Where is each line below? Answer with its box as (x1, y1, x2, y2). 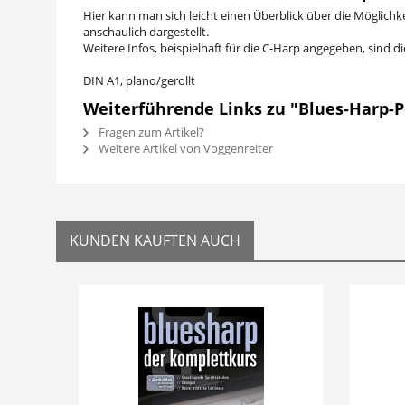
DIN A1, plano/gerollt (83, 72, 195, 89)
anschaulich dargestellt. (83, 24, 209, 40)
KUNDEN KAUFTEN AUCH (70, 231, 240, 250)
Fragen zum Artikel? (96, 124, 204, 140)
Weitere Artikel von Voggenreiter (96, 140, 273, 156)
